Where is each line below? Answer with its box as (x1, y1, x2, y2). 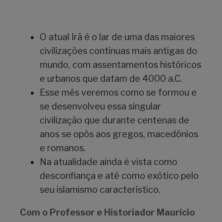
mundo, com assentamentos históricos (40, 59, 201, 70)
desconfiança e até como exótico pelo (40, 170, 199, 181)
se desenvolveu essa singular (40, 101, 161, 112)
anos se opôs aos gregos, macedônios (40, 129, 198, 140)
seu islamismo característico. (40, 184, 161, 195)
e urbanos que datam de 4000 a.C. (40, 73, 182, 84)
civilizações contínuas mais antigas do (40, 46, 197, 56)
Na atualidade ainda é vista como (40, 157, 177, 167)
